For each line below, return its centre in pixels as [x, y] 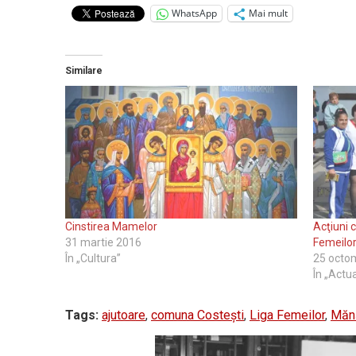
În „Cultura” [93, 258]
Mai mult [268, 14]
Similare [84, 70]
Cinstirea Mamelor [111, 226]
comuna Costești [197, 315]
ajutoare [124, 315]
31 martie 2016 [103, 242]
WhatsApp [194, 14]
